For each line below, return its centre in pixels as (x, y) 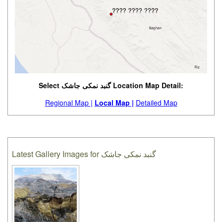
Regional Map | (69, 103)
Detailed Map (156, 103)
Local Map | (114, 103)
